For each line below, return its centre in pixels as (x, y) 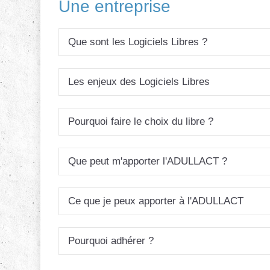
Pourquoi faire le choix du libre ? (141, 121)
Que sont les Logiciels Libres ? (138, 42)
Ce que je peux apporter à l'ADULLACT (156, 201)
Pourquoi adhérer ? (111, 241)
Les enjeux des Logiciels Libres (139, 82)
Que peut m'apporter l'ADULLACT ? (148, 161)
